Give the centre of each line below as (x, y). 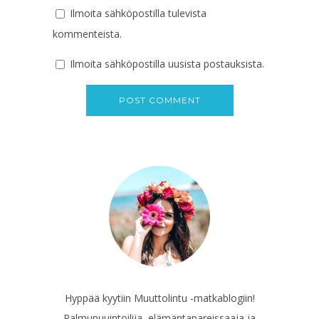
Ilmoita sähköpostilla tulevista (138, 13)
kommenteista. (87, 33)
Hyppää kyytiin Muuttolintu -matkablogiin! (159, 298)
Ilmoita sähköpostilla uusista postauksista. (167, 63)
